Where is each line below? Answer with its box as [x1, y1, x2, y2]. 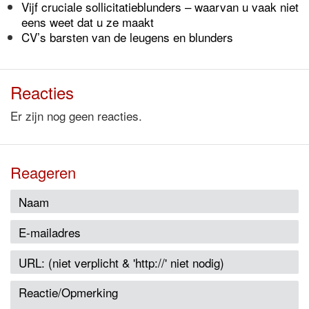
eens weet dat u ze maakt [21, 13, 154, 30]
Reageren [10, 161, 76, 183]
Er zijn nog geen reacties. [10, 107, 142, 124]
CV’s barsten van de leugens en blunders [21, 28, 233, 46]
